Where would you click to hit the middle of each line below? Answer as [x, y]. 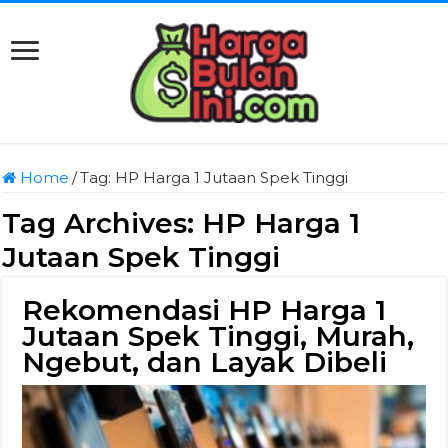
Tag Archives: [102, 223]
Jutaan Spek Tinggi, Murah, [218, 336]
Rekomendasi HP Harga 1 [204, 310]
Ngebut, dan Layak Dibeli [205, 362]
